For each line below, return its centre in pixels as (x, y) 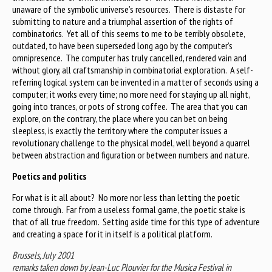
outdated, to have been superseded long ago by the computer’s (122, 46)
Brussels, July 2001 (43, 255)
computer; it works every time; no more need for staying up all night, (131, 94)
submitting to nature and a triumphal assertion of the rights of (123, 22)
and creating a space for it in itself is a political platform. (112, 234)
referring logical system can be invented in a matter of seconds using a (135, 82)
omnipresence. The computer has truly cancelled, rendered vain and (129, 58)
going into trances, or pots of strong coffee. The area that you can (130, 107)
